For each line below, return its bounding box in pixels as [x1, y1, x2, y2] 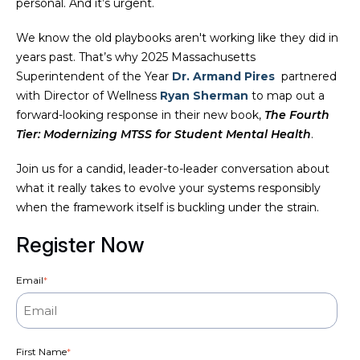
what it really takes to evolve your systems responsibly [16, 180, 321, 195]
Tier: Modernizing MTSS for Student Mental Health [16, 126, 311, 141]
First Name [16, 346, 67, 358]
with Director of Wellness [16, 88, 160, 103]
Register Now [16, 232, 145, 257]
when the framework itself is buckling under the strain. [16, 199, 319, 215]
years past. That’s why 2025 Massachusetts [16, 49, 256, 64]
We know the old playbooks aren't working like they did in [16, 30, 338, 45]
